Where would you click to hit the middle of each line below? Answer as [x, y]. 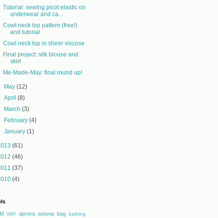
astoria [46, 214]
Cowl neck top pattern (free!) [40, 25]
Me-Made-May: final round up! [42, 73]
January [16, 131]
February [17, 120]
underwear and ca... [36, 14]
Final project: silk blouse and [40, 54]
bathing [77, 214]
